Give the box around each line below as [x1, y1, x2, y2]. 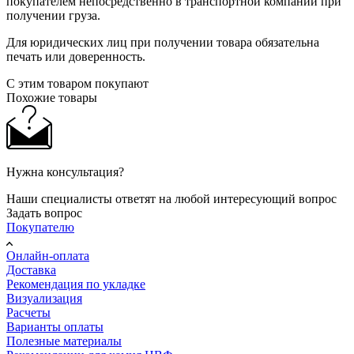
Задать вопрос [6, 205, 82, 220]
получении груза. [6, 8, 100, 22]
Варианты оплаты [6, 319, 104, 333]
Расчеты [6, 305, 51, 319]
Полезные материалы [6, 333, 122, 348]
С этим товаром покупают [6, 76, 149, 90]
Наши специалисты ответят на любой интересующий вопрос [6, 191, 337, 205]
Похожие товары [6, 90, 97, 104]
